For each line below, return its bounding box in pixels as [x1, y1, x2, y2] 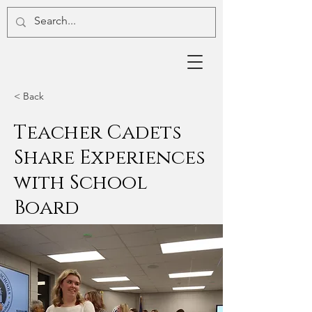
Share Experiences [14, 145, 205, 171]
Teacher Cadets [14, 120, 182, 146]
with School [14, 170, 148, 196]
